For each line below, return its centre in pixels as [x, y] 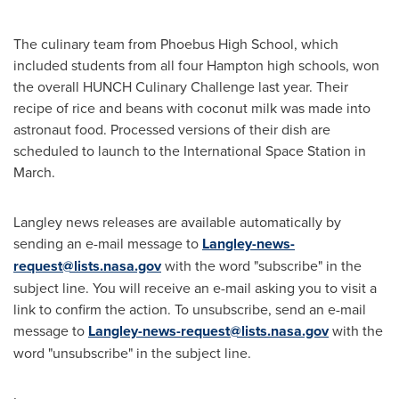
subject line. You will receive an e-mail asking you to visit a [195, 288]
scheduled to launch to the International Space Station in [190, 151]
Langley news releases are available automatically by [177, 222]
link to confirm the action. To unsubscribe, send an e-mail [190, 309]
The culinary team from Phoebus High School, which [176, 44]
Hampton [235, 65]
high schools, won [322, 65]
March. [34, 172]
